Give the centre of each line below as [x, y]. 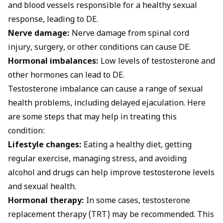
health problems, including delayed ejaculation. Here [107, 104]
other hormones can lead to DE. [66, 76]
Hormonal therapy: [46, 201]
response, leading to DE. [53, 20]
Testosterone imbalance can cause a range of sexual [106, 90]
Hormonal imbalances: [53, 62]
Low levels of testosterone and [157, 62]
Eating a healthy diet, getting [137, 145]
